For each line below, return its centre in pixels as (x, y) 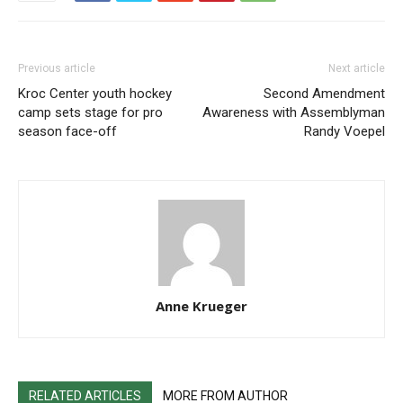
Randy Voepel (345, 132)
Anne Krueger (201, 306)
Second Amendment (324, 94)
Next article (357, 69)
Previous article (57, 69)
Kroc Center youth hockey (95, 94)
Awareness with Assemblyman (294, 113)
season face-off (67, 132)
